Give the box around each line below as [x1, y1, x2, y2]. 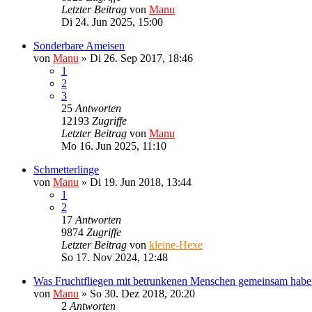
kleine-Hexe [149, 238, 203, 251]
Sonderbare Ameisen [33, 39, 125, 52]
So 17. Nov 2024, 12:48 [61, 251, 168, 263]
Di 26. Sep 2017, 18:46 [90, 52, 193, 64]
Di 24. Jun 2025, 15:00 [61, 15, 163, 28]
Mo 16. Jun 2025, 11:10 [61, 139, 166, 152]
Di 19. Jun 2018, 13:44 [90, 175, 192, 188]
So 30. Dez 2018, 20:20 [90, 287, 195, 299]
